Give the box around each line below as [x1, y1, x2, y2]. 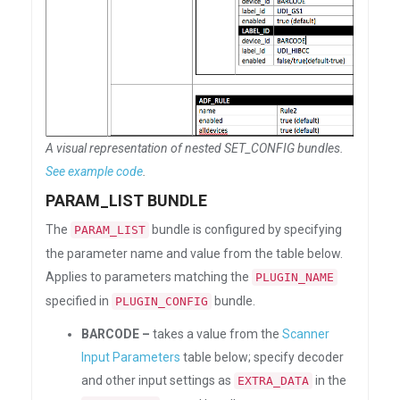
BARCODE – [81, 327, 150, 341]
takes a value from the [150, 327, 282, 341]
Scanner [282, 327, 329, 341]
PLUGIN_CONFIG [115, 295, 208, 308]
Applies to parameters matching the [46, 270, 252, 284]
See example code [46, 164, 143, 179]
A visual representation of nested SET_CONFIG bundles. [46, 141, 344, 155]
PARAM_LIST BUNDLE [46, 191, 207, 210]
